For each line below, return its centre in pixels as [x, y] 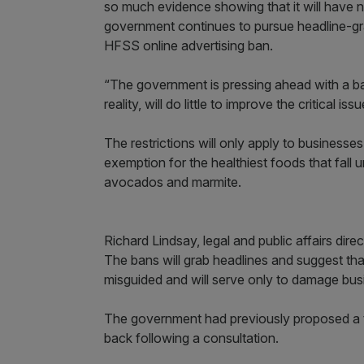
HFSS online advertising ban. [190, 45]
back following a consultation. [191, 338]
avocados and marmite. [173, 182]
